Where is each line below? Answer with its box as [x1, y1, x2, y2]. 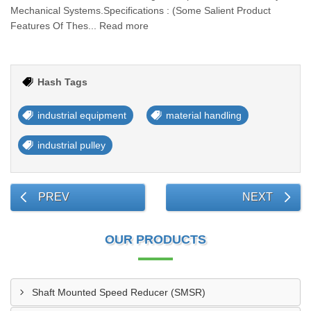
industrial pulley [37, 140, 106, 151]
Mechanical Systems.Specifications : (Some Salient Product [10, 5, 271, 16]
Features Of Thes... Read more [10, 20, 149, 31]
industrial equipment [37, 110, 126, 121]
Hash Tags [37, 76, 87, 87]
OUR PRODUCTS [105, 233, 206, 246]
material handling [166, 110, 242, 121]
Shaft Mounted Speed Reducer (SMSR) [32, 287, 205, 298]
